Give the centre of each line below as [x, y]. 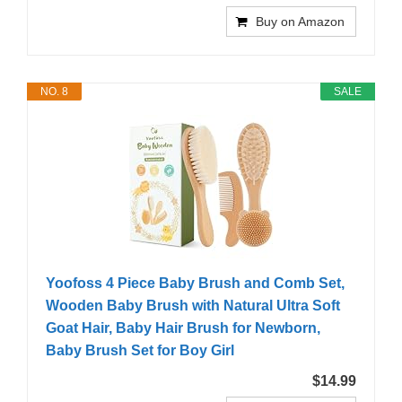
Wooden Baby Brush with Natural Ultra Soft [193, 306]
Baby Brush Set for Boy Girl [140, 351]
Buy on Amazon [300, 22]
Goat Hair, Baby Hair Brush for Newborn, [183, 328]
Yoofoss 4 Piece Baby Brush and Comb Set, [195, 284]
